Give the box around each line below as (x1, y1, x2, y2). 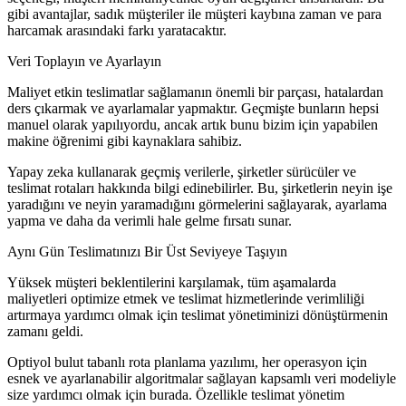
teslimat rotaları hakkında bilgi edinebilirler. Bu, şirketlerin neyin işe (7, 179, 392, 196)
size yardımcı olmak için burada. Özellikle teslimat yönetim (7, 386, 344, 402)
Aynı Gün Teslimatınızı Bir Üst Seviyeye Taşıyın (7, 243, 287, 259)
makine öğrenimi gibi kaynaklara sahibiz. (7, 132, 242, 149)
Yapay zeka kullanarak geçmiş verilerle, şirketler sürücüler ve (7, 163, 356, 179)
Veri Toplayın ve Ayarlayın (7, 53, 161, 69)
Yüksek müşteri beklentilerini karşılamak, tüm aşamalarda (7, 274, 336, 290)
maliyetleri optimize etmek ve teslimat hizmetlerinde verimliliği (7, 290, 364, 306)
